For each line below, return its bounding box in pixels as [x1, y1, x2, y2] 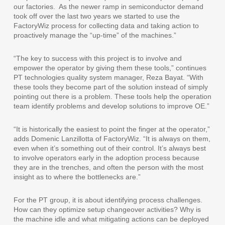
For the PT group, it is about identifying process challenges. [13, 196, 202, 204]
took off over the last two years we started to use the [13, 12, 180, 21]
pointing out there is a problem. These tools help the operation [13, 92, 211, 101]
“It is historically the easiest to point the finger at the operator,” [13, 125, 210, 134]
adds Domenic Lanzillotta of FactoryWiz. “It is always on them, [13, 135, 210, 143]
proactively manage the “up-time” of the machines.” [13, 31, 176, 40]
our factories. [13, 3, 55, 11]
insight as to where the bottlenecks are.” [13, 173, 141, 181]
